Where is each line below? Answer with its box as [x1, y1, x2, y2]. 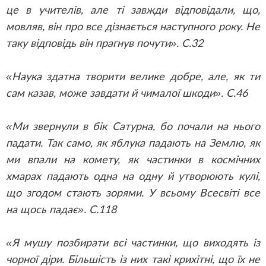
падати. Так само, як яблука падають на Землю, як [6, 136, 260, 149]
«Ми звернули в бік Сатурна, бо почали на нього [6, 119, 260, 132]
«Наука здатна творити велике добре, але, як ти [6, 69, 260, 83]
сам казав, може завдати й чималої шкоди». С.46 [6, 86, 248, 99]
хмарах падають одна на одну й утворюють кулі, [6, 169, 260, 182]
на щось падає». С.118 [6, 202, 116, 216]
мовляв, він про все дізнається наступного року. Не [6, 20, 260, 33]
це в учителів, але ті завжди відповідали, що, [6, 3, 260, 16]
